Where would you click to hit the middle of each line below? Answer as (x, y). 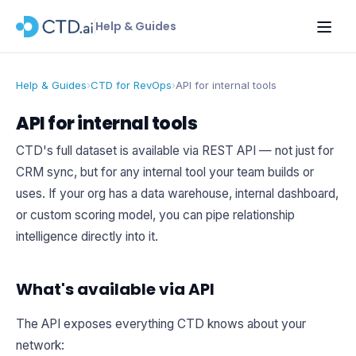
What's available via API (115, 289)
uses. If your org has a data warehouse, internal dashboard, (177, 193)
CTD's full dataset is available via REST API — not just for (175, 151)
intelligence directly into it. (87, 236)
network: (40, 345)
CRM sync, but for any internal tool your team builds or (165, 172)
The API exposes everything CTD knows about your (161, 324)
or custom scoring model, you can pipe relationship (155, 215)
